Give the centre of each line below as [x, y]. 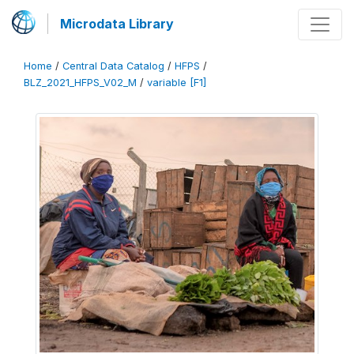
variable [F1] [177, 83]
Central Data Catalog [113, 66]
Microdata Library [117, 24]
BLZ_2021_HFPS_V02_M [80, 83]
